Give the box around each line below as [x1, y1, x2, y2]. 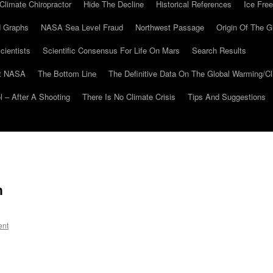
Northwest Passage [135, 21, 204, 33]
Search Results [192, 44, 246, 56]
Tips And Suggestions [188, 91, 266, 102]
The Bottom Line [38, 68, 96, 79]
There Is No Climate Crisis [82, 91, 175, 102]
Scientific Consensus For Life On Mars [43, 44, 180, 56]
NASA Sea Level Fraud [41, 21, 123, 33]
